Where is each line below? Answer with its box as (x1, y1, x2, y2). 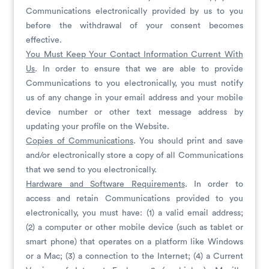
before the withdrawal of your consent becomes (26, 22, 243, 30)
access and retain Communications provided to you (26, 195, 243, 203)
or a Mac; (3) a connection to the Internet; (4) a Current (26, 252, 243, 261)
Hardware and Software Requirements (26, 180, 185, 189)
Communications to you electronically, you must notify (26, 79, 243, 88)
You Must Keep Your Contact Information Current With (26, 50, 243, 59)
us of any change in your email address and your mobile (26, 94, 243, 102)
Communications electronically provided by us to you (26, 7, 243, 16)
